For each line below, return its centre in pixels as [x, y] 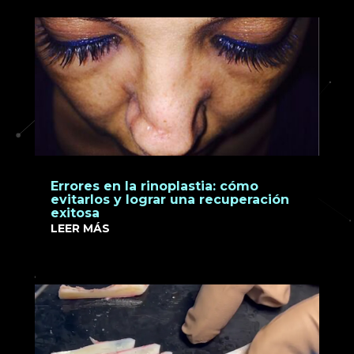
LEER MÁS [80, 229]
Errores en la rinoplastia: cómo [154, 186]
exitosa [75, 213]
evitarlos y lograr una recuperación [169, 200]
